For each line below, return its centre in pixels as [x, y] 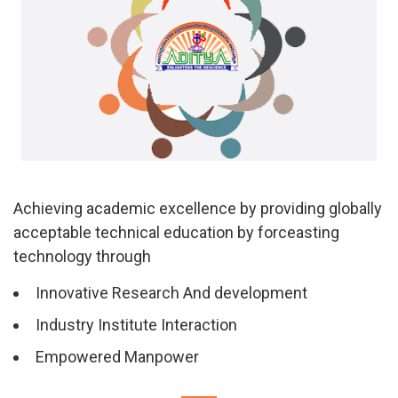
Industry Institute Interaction [136, 324]
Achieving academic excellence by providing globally [198, 208]
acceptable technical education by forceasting [176, 232]
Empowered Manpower [117, 356]
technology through [82, 256]
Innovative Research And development [171, 292]
